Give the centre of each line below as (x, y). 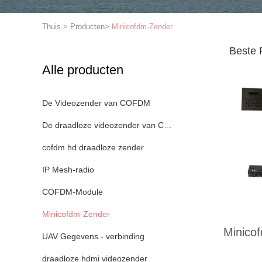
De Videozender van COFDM (96, 103)
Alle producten (83, 70)
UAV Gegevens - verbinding (93, 236)
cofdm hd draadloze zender (93, 147)
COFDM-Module (73, 192)
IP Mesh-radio (68, 170)
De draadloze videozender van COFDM (168, 125)
